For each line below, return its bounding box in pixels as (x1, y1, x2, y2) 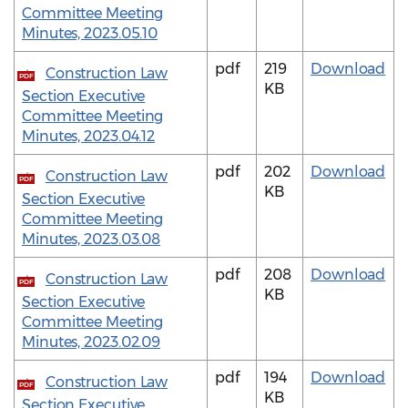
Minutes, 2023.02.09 (22, 333, 161, 352)
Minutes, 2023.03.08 (22, 230, 161, 249)
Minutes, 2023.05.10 (22, 25, 158, 43)
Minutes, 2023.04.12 (22, 127, 156, 146)
